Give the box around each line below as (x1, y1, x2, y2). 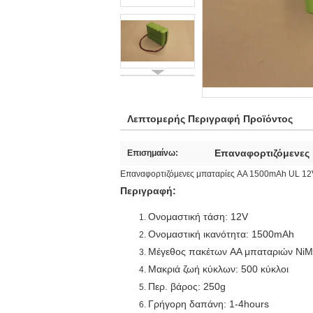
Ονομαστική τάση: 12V (148, 211, 248, 222)
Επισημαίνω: (127, 148, 178, 158)
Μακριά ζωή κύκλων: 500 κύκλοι (148, 263, 289, 275)
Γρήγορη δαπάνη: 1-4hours (148, 298, 269, 310)
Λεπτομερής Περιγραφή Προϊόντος (127, 113, 293, 124)
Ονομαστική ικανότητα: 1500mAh (148, 228, 294, 240)
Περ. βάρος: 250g (148, 281, 226, 292)
